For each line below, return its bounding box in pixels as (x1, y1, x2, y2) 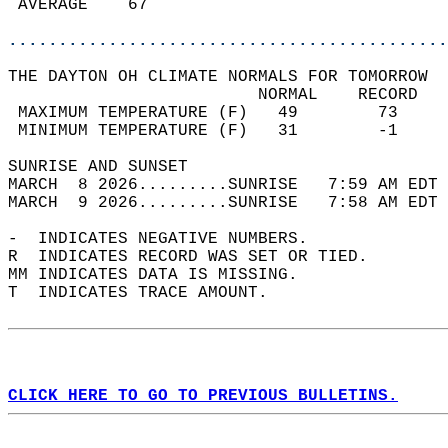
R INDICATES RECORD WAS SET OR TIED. (8, 248, 388, 266)
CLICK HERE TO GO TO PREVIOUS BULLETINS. (8, 387, 398, 405)
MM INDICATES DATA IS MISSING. (8, 266, 318, 284)
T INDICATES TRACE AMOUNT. (8, 284, 288, 302)
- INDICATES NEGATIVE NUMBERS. (8, 230, 328, 248)
